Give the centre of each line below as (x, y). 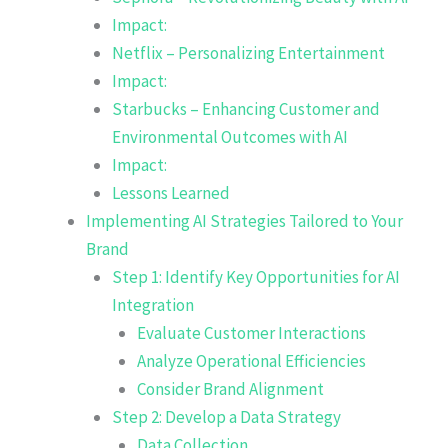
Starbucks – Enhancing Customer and (245, 108)
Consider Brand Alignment (230, 388)
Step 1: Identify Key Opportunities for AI (255, 276)
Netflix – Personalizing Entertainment (248, 52)
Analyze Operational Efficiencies (251, 360)
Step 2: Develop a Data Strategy (226, 416)
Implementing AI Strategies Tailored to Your (244, 220)
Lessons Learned (170, 192)
